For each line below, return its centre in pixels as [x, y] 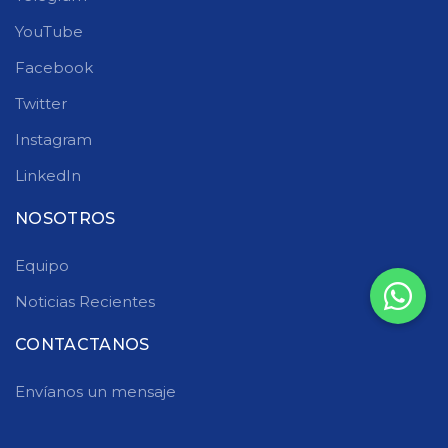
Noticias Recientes [85, 301]
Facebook [54, 67]
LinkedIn [48, 175]
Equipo [42, 265]
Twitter [41, 103]
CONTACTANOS [82, 344]
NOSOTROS [65, 218]
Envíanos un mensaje [95, 391]
